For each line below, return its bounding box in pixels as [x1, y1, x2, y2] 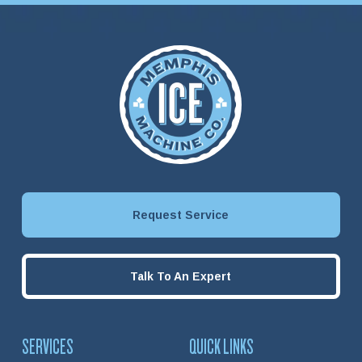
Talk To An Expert [130, 270, 232, 284]
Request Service [133, 208, 229, 222]
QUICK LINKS [188, 335, 254, 359]
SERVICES [21, 335, 74, 359]
